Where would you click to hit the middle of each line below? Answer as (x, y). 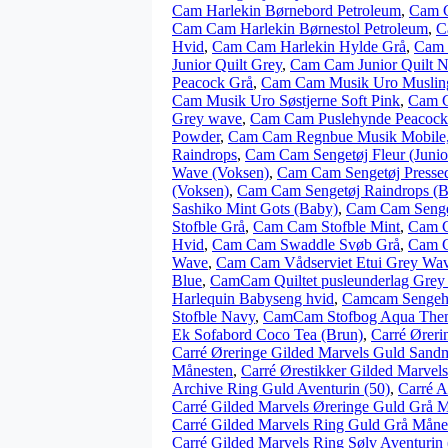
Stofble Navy (213, 316)
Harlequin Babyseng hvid (253, 298)
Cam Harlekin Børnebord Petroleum (286, 10)
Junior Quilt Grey (227, 64)
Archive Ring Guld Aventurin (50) (281, 388)
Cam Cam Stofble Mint (326, 226)
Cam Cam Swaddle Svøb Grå (306, 244)
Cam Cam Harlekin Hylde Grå (309, 46)
